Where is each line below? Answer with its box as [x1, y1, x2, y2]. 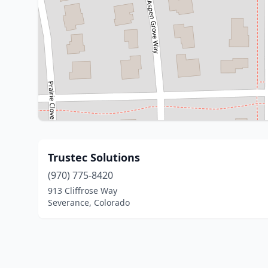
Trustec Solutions [48, 150, 140, 165]
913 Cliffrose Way [48, 185, 117, 196]
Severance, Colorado [48, 197, 130, 208]
